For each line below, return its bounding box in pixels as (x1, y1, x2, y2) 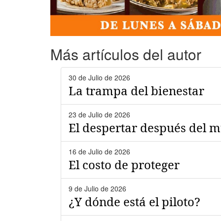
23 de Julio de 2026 (69, 109, 130, 119)
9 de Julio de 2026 (69, 183, 126, 193)
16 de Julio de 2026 (69, 146, 130, 156)
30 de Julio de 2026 (69, 72, 130, 82)
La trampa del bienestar (69, 82, 204, 98)
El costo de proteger (69, 156, 180, 172)
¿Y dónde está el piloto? (69, 193, 200, 209)
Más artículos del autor (50, 43, 201, 65)
